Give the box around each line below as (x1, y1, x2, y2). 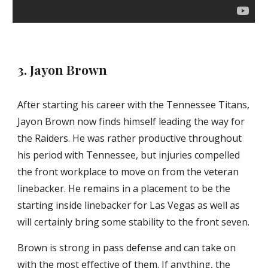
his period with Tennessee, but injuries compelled (17, 148, 240, 162)
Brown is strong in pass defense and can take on (17, 241, 236, 254)
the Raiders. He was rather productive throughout (17, 132, 242, 145)
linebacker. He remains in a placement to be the (17, 182, 231, 195)
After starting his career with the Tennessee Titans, (17, 98, 250, 111)
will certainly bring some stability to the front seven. (17, 215, 250, 229)
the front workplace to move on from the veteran (17, 165, 239, 178)
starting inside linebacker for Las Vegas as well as (17, 199, 240, 212)
